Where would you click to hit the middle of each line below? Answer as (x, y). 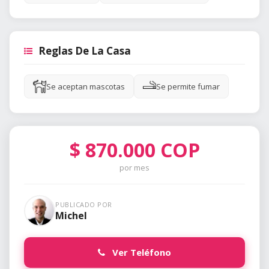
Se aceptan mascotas (86, 87)
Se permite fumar (188, 87)
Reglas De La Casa (85, 51)
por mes (134, 168)
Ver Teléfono (141, 252)
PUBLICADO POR (84, 204)
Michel (71, 215)
